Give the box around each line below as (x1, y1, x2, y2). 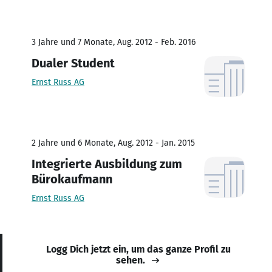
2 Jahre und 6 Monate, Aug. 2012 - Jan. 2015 (32, 137, 195, 148)
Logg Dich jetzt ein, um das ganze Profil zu (46, 243, 231, 255)
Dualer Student (32, 55, 115, 70)
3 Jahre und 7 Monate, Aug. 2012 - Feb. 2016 (32, 36, 195, 47)
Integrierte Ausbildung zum (32, 156, 182, 171)
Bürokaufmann (32, 171, 112, 186)
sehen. (116, 254, 145, 266)
